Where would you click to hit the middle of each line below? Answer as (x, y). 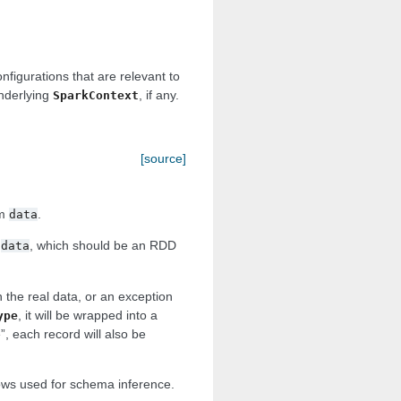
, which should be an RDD (103, 246)
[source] (163, 159)
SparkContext (96, 96)
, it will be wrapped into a (88, 315)
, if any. (159, 95)
